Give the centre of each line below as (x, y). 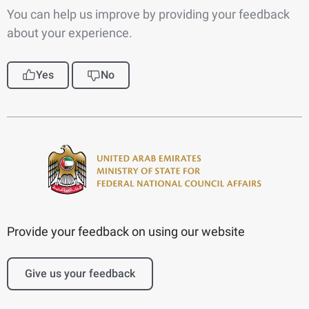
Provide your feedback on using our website (126, 231)
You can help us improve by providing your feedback (148, 14)
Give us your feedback (80, 273)
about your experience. (70, 32)
